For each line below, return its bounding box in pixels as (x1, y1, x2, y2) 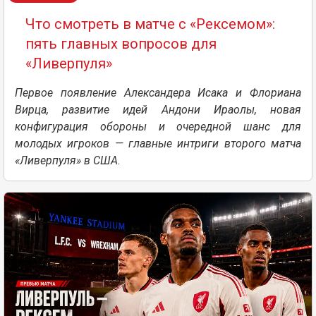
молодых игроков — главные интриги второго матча (15, 136, 301, 150)
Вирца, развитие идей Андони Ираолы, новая (15, 102, 301, 116)
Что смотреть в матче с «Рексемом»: (25, 15, 275, 32)
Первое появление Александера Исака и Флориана (15, 85, 301, 99)
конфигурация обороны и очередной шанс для (15, 119, 301, 133)
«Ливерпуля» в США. (15, 153, 121, 167)
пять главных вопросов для (25, 35, 217, 52)
